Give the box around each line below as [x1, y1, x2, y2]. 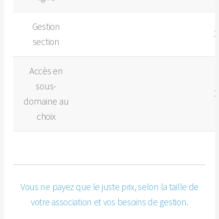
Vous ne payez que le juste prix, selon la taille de [20, 180, 199, 193]
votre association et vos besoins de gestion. [30, 196, 189, 208]
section [32, 35, 60, 47]
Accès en [29, 65, 63, 77]
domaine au [23, 95, 69, 107]
